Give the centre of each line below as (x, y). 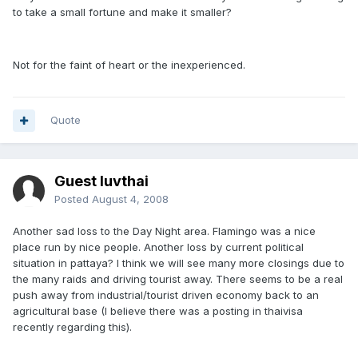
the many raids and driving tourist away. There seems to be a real (178, 279)
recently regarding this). (72, 327)
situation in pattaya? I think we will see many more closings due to (179, 263)
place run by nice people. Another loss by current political (158, 247)
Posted (73, 199)
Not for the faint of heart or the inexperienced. (129, 65)
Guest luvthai (101, 181)
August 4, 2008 (130, 199)
